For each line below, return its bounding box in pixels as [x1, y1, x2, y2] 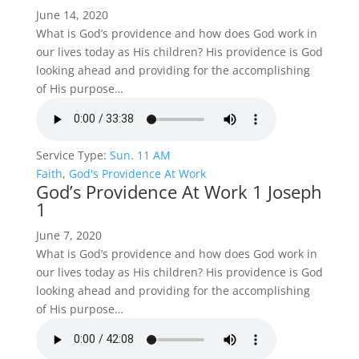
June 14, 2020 [35, 6, 108, 22]
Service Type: [35, 147, 107, 163]
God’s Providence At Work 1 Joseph [35, 179, 322, 204]
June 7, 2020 [35, 227, 102, 243]
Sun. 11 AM [109, 147, 171, 163]
